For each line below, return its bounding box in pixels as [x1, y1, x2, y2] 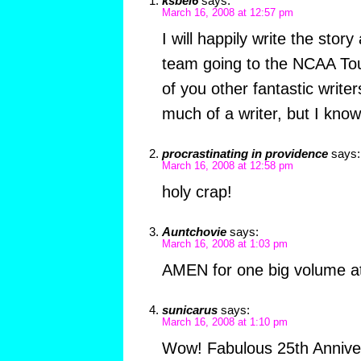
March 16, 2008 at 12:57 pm [161, 6, 293, 19]
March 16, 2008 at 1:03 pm [161, 238, 288, 250]
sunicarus [161, 302, 218, 317]
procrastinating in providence [161, 146, 328, 160]
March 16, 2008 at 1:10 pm [161, 316, 288, 328]
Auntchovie [161, 224, 226, 239]
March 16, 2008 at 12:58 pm [161, 160, 293, 172]
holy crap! [161, 182, 232, 201]
